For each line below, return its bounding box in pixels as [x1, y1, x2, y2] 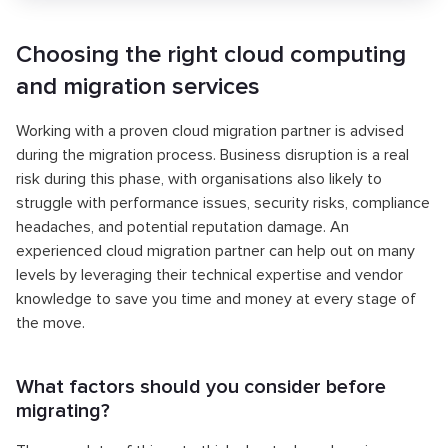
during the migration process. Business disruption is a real [16, 144, 409, 165]
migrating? [16, 398, 110, 423]
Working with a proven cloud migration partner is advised [16, 120, 404, 141]
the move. [16, 312, 85, 333]
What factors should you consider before [16, 374, 386, 399]
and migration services [16, 71, 260, 101]
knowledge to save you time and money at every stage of [16, 288, 416, 309]
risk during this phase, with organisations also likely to [16, 168, 382, 189]
